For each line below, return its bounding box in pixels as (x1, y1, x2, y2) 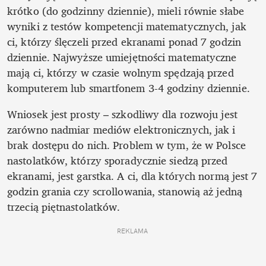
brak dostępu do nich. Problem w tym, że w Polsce (7, 136, 246, 154)
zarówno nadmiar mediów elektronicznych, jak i (7, 121, 236, 139)
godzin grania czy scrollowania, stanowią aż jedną (7, 182, 242, 201)
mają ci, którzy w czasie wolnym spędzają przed (7, 64, 234, 82)
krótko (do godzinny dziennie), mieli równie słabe (7, 2, 244, 20)
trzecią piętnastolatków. (7, 198, 123, 216)
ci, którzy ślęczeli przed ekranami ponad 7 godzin (7, 33, 241, 51)
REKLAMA (116, 227, 150, 236)
